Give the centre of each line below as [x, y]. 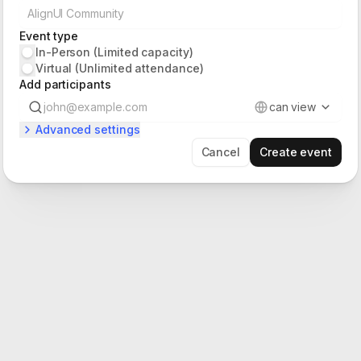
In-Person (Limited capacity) [114, 52]
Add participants [65, 84]
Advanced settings [88, 129]
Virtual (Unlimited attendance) [120, 68]
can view [292, 106]
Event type [49, 35]
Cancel [220, 151]
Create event [296, 151]
